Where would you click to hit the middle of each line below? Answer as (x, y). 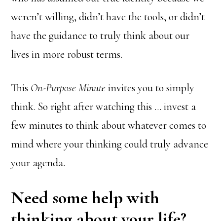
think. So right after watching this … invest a (104, 107)
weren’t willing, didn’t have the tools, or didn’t (108, 17)
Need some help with (85, 198)
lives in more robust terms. (67, 54)
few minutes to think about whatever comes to (109, 125)
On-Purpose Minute (68, 88)
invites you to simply (150, 88)
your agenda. (38, 163)
